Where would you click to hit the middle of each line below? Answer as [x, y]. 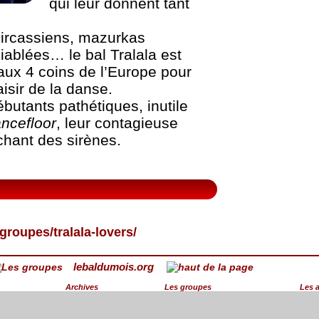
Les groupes [188, 287]
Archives [82, 287]
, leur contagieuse [117, 123]
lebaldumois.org [113, 266]
